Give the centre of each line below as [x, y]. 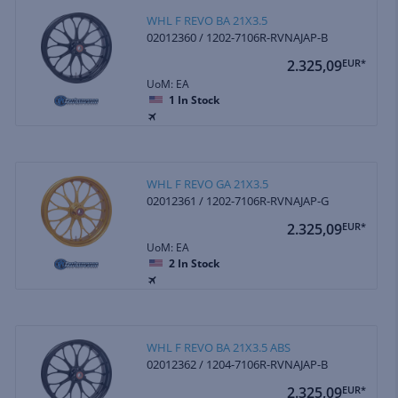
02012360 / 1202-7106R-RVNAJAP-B [238, 37]
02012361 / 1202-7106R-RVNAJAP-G [238, 200]
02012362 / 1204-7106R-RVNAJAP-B [238, 364]
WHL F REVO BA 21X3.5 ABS [219, 347]
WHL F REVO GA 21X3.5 [208, 183]
